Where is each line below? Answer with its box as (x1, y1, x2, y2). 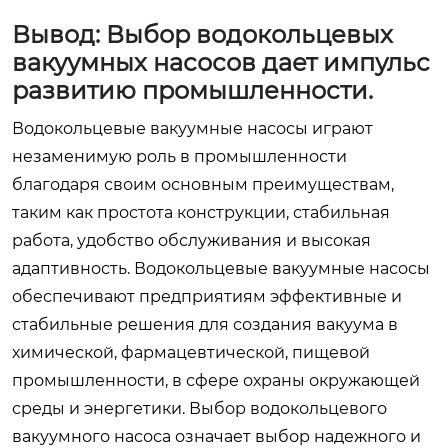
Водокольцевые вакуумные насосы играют (12, 118, 373, 138)
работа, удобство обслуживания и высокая (12, 230, 371, 250)
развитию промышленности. (12, 75, 373, 105)
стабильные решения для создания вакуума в (12, 314, 398, 334)
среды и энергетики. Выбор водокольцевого (12, 398, 387, 418)
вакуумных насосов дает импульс (12, 47, 430, 77)
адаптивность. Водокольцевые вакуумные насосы (12, 258, 430, 278)
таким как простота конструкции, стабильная (12, 202, 390, 222)
